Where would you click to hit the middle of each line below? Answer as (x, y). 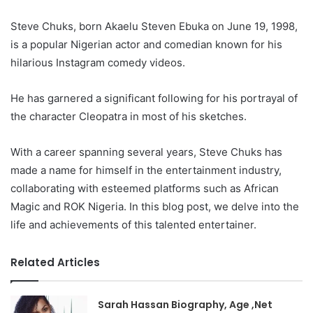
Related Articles (55, 262)
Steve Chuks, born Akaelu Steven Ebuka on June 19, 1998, (154, 26)
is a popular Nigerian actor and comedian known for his (146, 44)
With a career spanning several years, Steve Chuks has (146, 152)
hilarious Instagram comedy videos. (98, 63)
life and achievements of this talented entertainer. (133, 225)
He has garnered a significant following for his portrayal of (154, 98)
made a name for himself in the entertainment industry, (146, 170)
